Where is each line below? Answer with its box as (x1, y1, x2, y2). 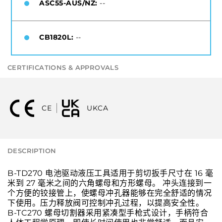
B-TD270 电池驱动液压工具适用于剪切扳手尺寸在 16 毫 (7, 168, 214, 178)
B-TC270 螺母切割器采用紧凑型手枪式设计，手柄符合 (7, 208, 208, 218)
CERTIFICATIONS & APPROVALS (7, 63, 119, 71)
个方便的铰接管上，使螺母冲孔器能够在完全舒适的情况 (7, 188, 212, 198)
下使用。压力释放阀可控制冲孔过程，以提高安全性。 (7, 198, 204, 208)
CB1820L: (39, 32, 73, 42)
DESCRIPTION (7, 146, 56, 155)
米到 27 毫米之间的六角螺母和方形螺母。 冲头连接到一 (7, 178, 212, 188)
